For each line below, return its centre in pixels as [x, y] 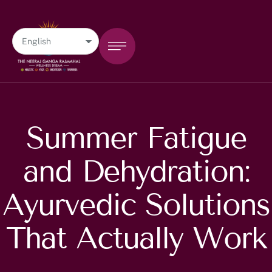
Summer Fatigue [136, 138]
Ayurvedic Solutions [136, 205]
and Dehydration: [136, 172]
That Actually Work [136, 238]
